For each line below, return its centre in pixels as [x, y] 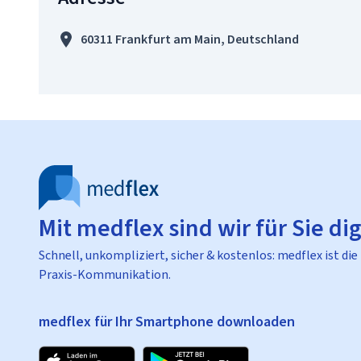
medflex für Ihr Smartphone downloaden [167, 322]
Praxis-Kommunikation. [105, 274]
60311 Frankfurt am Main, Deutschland [190, 39]
